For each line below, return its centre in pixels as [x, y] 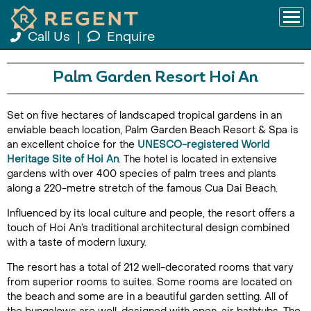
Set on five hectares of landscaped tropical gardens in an [144, 116]
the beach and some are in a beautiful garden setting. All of [148, 297]
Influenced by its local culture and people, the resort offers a [151, 213]
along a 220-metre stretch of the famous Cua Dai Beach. [142, 188]
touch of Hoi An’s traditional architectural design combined [148, 228]
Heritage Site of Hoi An [63, 159]
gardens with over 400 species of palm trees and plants [142, 174]
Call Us [49, 37]
